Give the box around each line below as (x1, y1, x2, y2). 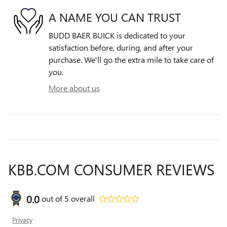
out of (42, 193, 64, 204)
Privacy (12, 215, 32, 224)
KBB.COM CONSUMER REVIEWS (8, 159, 214, 180)
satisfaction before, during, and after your (49, 42, 193, 53)
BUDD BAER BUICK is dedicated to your (49, 30, 185, 41)
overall (69, 193, 95, 204)
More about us (49, 83, 100, 94)
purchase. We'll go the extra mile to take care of (49, 54, 214, 65)
